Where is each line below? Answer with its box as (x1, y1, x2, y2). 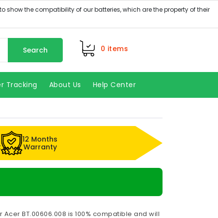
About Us (49, 80, 81, 90)
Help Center (92, 80, 136, 90)
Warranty (23, 142, 57, 152)
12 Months (22, 134, 58, 144)
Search (22, 45, 48, 55)
